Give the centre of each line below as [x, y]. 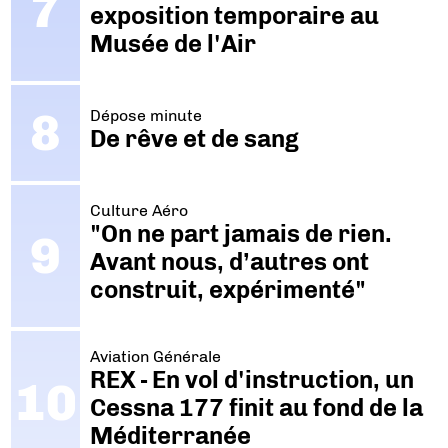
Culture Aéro [138, 211]
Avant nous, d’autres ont [229, 262]
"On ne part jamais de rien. [240, 234]
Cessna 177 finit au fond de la [256, 408]
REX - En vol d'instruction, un [251, 380]
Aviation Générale [155, 357]
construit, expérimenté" [227, 290]
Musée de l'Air [172, 43]
